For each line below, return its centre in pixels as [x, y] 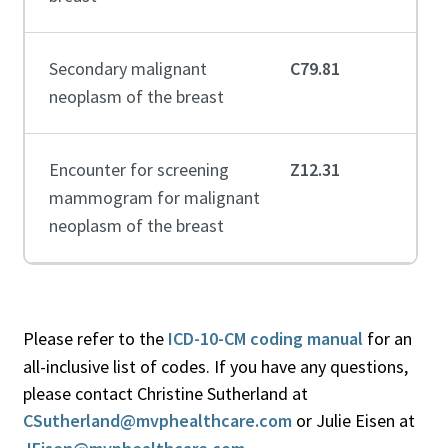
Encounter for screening [138, 169]
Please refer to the [95, 338]
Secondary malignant [127, 68]
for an [387, 338]
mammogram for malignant [154, 197]
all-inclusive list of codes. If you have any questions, [215, 366]
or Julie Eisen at [353, 420]
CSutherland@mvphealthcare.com [157, 420]
